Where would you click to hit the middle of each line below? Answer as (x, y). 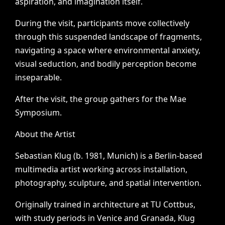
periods (72, 218)
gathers (125, 99)
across (129, 169)
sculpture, (88, 183)
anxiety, (186, 50)
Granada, (158, 218)
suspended (86, 37)
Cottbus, (180, 204)
